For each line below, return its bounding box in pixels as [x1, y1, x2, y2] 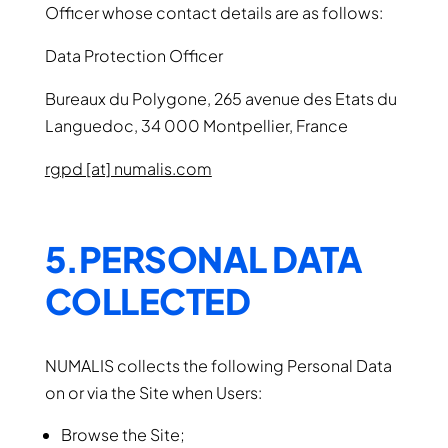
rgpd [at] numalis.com [44, 158, 212, 179]
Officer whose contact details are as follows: [44, 2, 383, 23]
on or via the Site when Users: [44, 382, 262, 403]
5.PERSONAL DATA [44, 237, 363, 281]
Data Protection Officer [44, 45, 223, 66]
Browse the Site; [60, 424, 185, 445]
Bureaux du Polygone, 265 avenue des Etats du [44, 88, 397, 109]
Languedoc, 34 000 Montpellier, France [44, 115, 348, 136]
